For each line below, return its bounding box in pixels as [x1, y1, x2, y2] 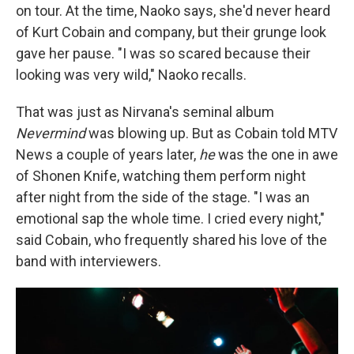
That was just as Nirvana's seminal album [16, 103, 274, 120]
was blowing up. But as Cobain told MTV [85, 124, 337, 141]
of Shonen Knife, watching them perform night [16, 167, 306, 184]
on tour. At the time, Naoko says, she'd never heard [16, 2, 330, 19]
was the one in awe [215, 145, 338, 163]
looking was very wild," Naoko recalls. [16, 66, 247, 83]
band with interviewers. [16, 252, 161, 269]
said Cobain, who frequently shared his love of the [16, 231, 327, 248]
